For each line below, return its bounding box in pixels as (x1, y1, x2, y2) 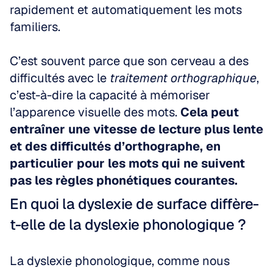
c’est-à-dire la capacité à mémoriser (10, 87, 210, 103)
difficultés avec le (10, 70, 110, 86)
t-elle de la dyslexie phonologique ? (10, 215, 246, 234)
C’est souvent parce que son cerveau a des (10, 53, 249, 69)
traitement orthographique (110, 70, 257, 86)
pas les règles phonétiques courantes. (10, 172, 238, 188)
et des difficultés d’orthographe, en (10, 138, 221, 154)
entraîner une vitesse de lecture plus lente (10, 121, 263, 137)
